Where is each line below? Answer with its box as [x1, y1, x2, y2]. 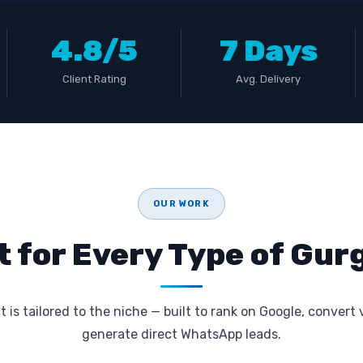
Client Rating [62, 73, 126, 85]
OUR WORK [153, 199, 210, 209]
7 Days [219, 33, 318, 68]
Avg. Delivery [236, 73, 301, 85]
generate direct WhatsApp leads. [82, 327, 281, 342]
